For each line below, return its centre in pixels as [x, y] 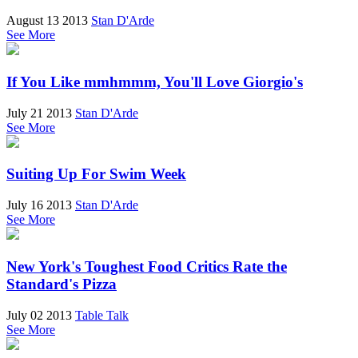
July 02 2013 [39, 315]
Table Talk [102, 315]
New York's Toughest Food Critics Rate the [147, 266]
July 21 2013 [39, 113]
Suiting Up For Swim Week [96, 174]
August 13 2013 [47, 21]
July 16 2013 [39, 205]
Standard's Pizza [62, 284]
